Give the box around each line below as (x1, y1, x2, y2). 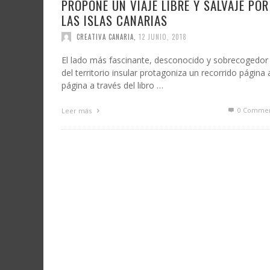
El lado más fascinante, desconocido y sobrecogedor (61, 54, 268, 66)
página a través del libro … (61, 79, 163, 91)
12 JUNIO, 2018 (139, 31, 187, 42)
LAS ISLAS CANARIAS (61, 11, 168, 30)
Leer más (61, 105, 93, 115)
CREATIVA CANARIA (77, 31, 134, 42)
